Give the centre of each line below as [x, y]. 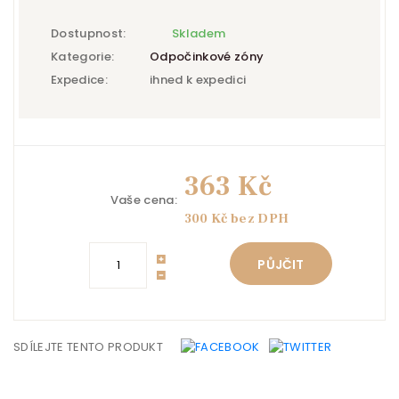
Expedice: [79, 80]
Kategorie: [83, 57]
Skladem [199, 33]
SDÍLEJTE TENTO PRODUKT [89, 347]
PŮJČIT [281, 265]
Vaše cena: [143, 200]
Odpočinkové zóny [207, 57]
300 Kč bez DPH [236, 219]
